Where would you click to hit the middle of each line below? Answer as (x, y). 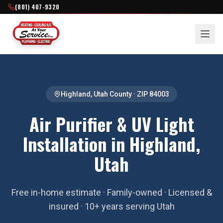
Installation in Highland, (111, 144)
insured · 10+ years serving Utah (111, 206)
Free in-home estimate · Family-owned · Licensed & (111, 192)
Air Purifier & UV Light (111, 124)
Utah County (113, 94)
